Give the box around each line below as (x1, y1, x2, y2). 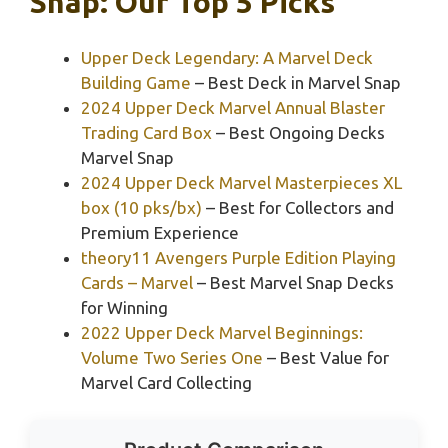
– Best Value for (263, 347, 389, 367)
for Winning (81, 297, 168, 317)
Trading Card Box (81, 122, 212, 142)
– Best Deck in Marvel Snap (191, 72, 401, 92)
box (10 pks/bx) (81, 197, 202, 217)
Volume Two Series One (81, 347, 263, 367)
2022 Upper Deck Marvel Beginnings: (81, 322, 363, 342)
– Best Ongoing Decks (212, 122, 385, 142)
